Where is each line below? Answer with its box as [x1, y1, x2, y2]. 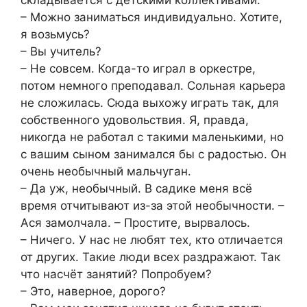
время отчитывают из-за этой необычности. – [21, 198, 284, 212]
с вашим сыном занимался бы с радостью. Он [21, 147, 286, 161]
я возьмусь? [21, 27, 90, 41]
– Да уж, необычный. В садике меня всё [21, 181, 252, 195]
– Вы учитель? [21, 44, 101, 58]
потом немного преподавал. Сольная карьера [21, 78, 286, 93]
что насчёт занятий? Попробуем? [21, 267, 212, 281]
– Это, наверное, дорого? [21, 284, 166, 298]
